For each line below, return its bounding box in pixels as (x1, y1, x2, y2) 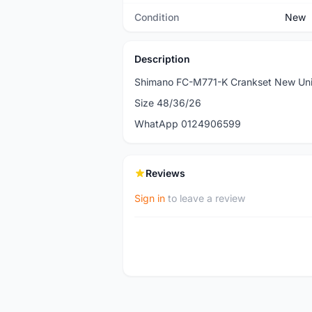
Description (134, 53, 190, 65)
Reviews (146, 167, 185, 179)
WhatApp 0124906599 (134, 118, 241, 130)
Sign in (134, 192, 165, 204)
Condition (134, 11, 179, 23)
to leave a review (165, 192, 245, 204)
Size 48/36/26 (134, 97, 201, 109)
